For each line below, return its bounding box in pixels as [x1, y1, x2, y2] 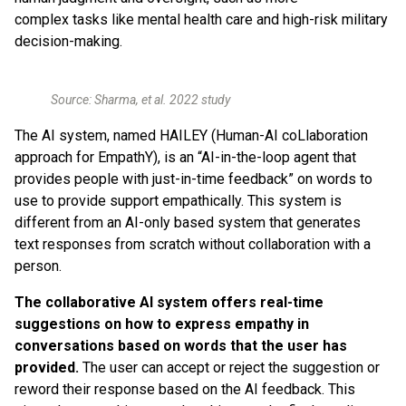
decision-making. [14, 33, 122, 50]
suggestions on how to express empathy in [14, 315, 309, 333]
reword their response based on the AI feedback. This [14, 381, 355, 398]
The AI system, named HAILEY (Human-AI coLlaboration [14, 127, 368, 144]
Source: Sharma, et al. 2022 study [51, 92, 230, 107]
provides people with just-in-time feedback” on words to [14, 170, 372, 188]
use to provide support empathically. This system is [14, 192, 342, 209]
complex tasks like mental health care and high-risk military [14, 11, 388, 28]
